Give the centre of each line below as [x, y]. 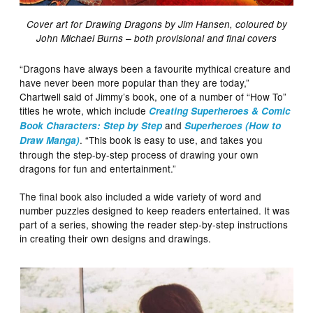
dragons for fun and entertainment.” [98, 168]
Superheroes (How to [233, 125]
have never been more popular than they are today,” [135, 82]
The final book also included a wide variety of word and [141, 196]
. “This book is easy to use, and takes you [172, 139]
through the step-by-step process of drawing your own [139, 154]
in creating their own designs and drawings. [116, 238]
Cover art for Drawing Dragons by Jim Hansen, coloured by [156, 24]
